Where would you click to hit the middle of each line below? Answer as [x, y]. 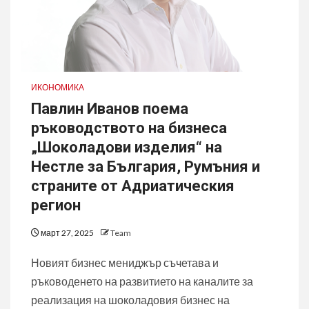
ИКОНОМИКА [58, 87]
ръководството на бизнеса [129, 128]
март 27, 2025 [67, 233]
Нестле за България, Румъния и [146, 167]
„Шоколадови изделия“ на [127, 147]
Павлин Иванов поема [110, 109]
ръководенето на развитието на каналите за [142, 281]
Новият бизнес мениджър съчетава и [125, 262]
